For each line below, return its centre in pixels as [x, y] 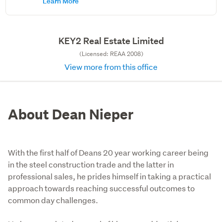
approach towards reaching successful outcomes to [101, 188]
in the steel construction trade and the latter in [91, 164]
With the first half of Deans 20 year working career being [108, 152]
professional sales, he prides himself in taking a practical [110, 176]
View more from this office [111, 67]
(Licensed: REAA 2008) [111, 54]
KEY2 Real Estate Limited [111, 41]
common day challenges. [53, 200]
